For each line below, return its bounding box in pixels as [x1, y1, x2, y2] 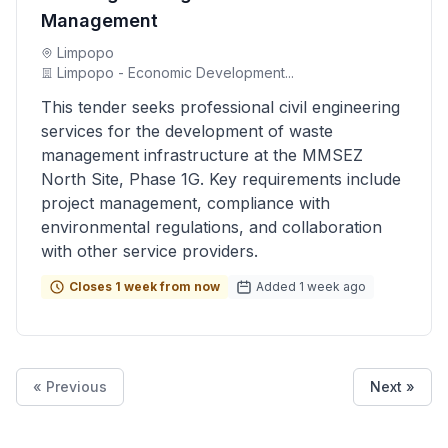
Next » [370, 378, 415, 395]
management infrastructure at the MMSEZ [41, 145, 363, 165]
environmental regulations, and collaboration [41, 217, 382, 237]
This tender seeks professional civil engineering [41, 97, 400, 117]
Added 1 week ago [256, 279, 366, 294]
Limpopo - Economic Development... [57, 64, 294, 81]
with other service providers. [41, 241, 258, 261]
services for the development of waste [41, 121, 333, 141]
